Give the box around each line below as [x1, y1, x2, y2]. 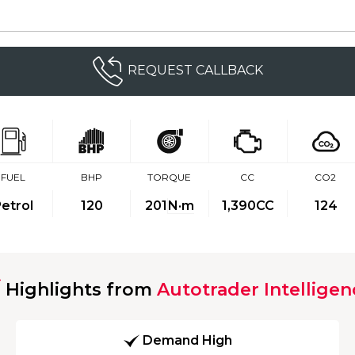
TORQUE [147, 171, 192, 183]
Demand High [142, 333, 232, 349]
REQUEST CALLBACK [128, 63, 263, 78]
